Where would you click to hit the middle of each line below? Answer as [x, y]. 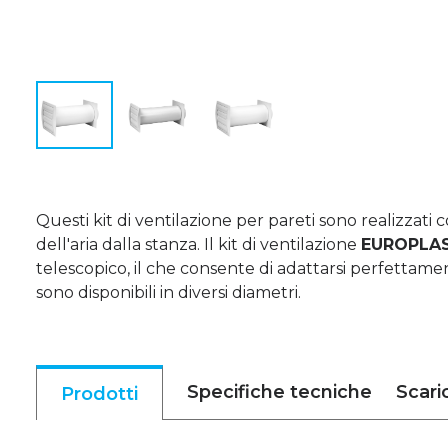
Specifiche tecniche [279, 392]
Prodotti [99, 394]
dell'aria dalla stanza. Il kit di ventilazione [198, 244]
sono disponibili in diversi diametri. [168, 292]
